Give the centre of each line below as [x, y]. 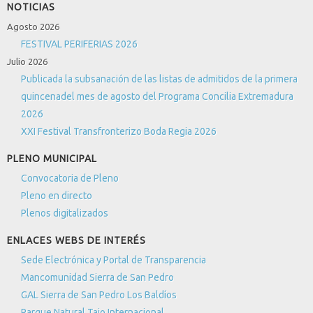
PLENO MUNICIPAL [52, 159]
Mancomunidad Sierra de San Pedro [97, 277]
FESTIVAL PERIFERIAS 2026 [79, 44]
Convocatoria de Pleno [70, 178]
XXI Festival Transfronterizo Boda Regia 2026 [119, 131]
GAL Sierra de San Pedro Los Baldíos [99, 295]
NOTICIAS [31, 7]
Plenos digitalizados [65, 213]
